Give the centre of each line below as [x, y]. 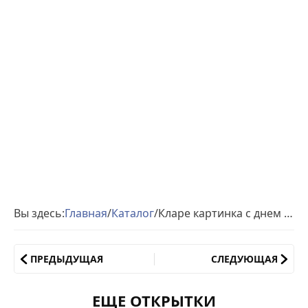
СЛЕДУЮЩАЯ [244, 259]
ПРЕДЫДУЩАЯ [67, 259]
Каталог [133, 213]
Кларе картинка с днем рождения [288, 213]
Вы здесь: [39, 213]
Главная [86, 213]
